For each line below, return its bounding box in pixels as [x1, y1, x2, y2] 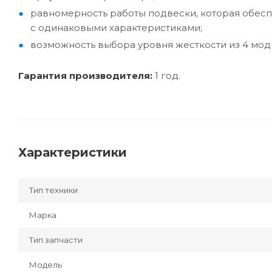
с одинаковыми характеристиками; [30, 22, 202, 34]
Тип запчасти [29, 235, 83, 245]
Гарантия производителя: [18, 70, 155, 82]
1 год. [155, 70, 180, 82]
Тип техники [29, 185, 78, 195]
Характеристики [18, 145, 127, 160]
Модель [29, 260, 62, 270]
